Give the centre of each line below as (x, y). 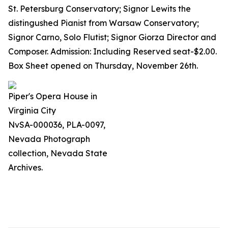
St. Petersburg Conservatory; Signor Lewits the (99, 9)
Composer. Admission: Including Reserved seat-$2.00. (112, 51)
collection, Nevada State (58, 153)
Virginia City (32, 110)
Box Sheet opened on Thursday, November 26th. (103, 66)
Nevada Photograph (49, 139)
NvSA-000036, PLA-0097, (57, 125)
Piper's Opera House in (53, 96)
